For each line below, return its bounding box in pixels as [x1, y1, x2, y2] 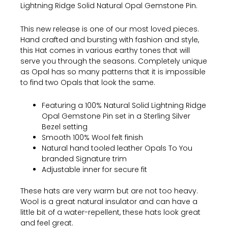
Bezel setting [42, 122, 88, 132]
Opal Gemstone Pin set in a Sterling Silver [42, 111, 191, 122]
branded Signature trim [42, 154, 127, 164]
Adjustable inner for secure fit [42, 164, 148, 175]
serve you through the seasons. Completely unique [20, 55, 208, 66]
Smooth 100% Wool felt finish [42, 132, 144, 143]
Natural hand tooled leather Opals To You [42, 143, 193, 154]
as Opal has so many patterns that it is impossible [20, 66, 206, 77]
